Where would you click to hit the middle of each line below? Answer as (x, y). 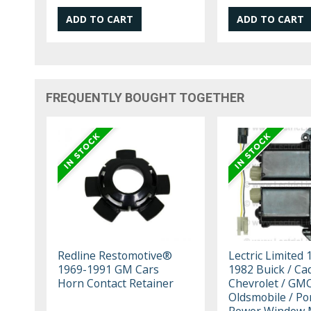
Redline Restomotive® (115, 255)
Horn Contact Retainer (116, 283)
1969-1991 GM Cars (109, 269)
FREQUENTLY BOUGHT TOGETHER (145, 97)
